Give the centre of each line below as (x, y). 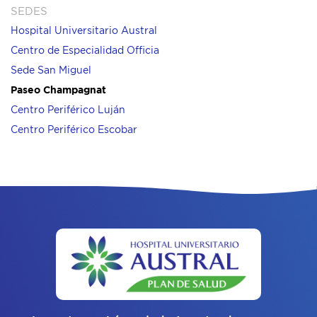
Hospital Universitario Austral (84, 31)
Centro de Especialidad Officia (85, 51)
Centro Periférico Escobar (74, 131)
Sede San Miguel (51, 71)
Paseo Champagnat (58, 91)
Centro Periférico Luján (68, 111)
